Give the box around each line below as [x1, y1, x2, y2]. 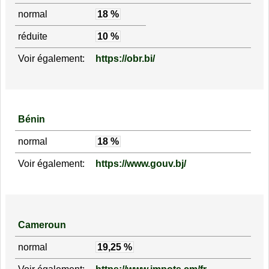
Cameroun [17, 219, 66, 230]
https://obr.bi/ [95, 53, 155, 64]
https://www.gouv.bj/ [95, 159, 186, 169]
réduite [17, 31, 47, 41]
